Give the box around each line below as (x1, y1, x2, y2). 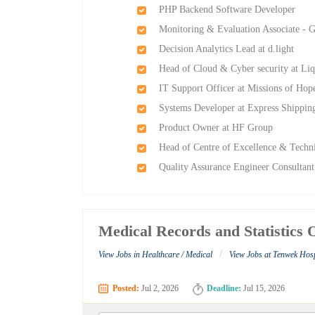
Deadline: (207, 283, 242, 294)
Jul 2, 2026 (139, 283, 179, 294)
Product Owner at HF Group (159, 122, 274, 133)
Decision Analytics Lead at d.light (159, 44, 295, 54)
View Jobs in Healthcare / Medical (98, 250, 213, 260)
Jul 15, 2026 (241, 283, 285, 294)
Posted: (112, 283, 140, 294)
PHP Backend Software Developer (159, 4, 296, 15)
